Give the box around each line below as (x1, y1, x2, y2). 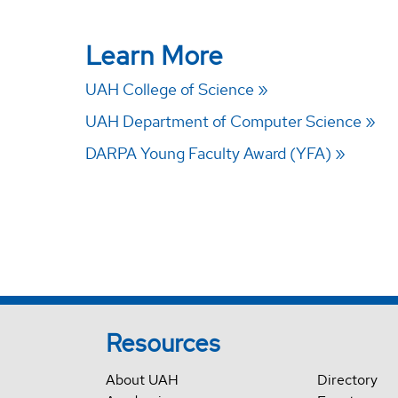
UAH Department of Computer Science (85, 111, 362, 132)
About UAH (105, 370, 179, 390)
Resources (105, 327, 220, 360)
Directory (316, 370, 378, 390)
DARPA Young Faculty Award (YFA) (85, 143, 332, 164)
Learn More (85, 38, 224, 74)
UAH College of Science (85, 79, 255, 100)
